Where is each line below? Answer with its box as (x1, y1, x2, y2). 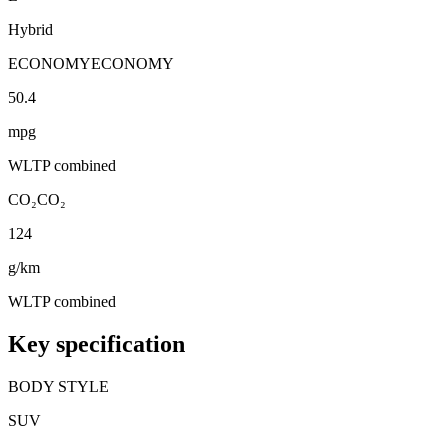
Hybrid (8, 20, 53, 38)
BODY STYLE (8, 377, 109, 395)
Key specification (8, 330, 185, 357)
